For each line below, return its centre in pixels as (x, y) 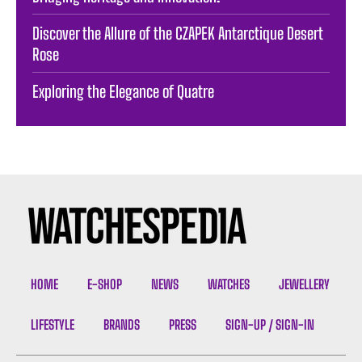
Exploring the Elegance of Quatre (123, 92)
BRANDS (122, 325)
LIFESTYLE (53, 325)
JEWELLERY (304, 284)
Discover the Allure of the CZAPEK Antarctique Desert (178, 34)
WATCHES (229, 284)
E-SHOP (105, 284)
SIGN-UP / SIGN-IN (270, 325)
